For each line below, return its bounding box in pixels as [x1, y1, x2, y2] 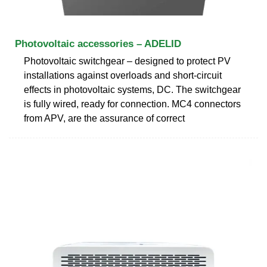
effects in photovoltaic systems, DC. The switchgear [24, 84, 241, 95]
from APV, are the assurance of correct [24, 113, 185, 123]
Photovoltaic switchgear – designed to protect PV [24, 55, 231, 66]
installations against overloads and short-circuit [24, 70, 222, 80]
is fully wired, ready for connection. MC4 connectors [24, 98, 241, 109]
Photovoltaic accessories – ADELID [15, 38, 181, 49]
